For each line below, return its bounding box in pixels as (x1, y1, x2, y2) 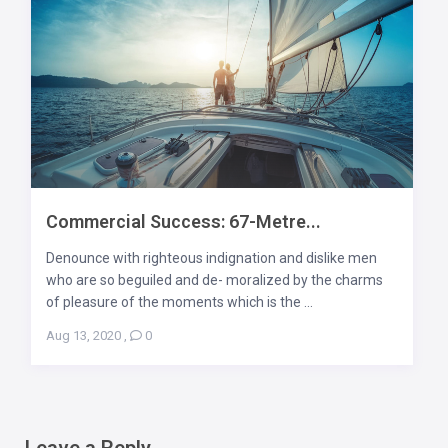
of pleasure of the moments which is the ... (45, 293, 313, 310)
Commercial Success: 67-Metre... (45, 210, 321, 232)
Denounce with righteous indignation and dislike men (45, 249, 377, 266)
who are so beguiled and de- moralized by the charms (45, 271, 383, 288)
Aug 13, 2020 (45, 327, 121, 343)
